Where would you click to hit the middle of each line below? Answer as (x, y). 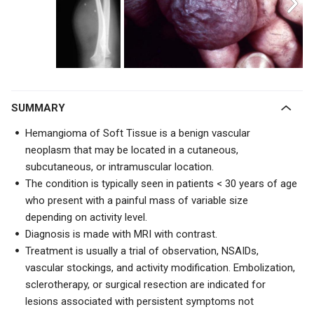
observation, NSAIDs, (210, 251)
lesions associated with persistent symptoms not (139, 301)
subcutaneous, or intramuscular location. (120, 167)
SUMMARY (42, 108)
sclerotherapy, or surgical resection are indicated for (145, 285)
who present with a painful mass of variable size (137, 200)
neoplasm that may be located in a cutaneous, (132, 150)
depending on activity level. (86, 217)
